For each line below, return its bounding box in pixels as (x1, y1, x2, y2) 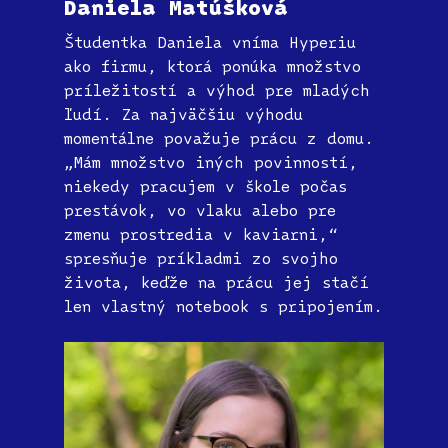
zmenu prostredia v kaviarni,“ (64, 223, 338, 244)
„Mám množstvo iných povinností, (64, 151, 358, 172)
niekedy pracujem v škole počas (64, 175, 347, 196)
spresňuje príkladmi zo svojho (64, 247, 338, 268)
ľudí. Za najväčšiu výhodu (64, 103, 303, 124)
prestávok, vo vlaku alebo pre (64, 199, 336, 220)
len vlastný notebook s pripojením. (64, 295, 383, 316)
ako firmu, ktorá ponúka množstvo (64, 55, 361, 76)
